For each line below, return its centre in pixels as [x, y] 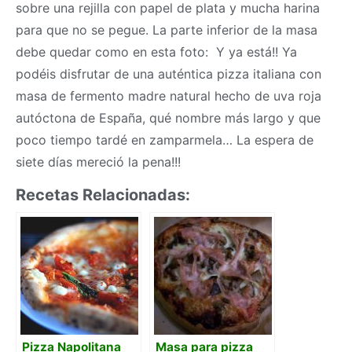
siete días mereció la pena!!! [98, 162]
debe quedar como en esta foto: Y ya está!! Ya [156, 52]
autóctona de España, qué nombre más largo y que [168, 118]
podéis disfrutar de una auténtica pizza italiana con [169, 74]
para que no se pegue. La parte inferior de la [151, 30]
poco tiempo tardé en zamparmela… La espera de [165, 140]
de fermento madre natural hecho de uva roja [184, 96]
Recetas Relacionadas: [103, 195]
